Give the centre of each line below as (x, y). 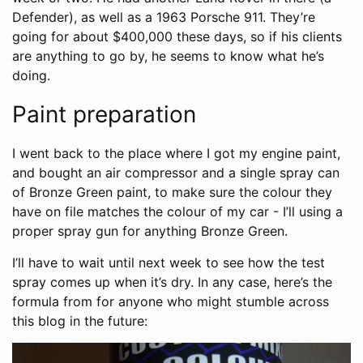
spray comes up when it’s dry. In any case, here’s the (172, 282)
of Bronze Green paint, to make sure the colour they (172, 192)
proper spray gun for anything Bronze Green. (150, 231)
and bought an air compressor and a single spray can (176, 173)
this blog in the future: (80, 321)
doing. (31, 76)
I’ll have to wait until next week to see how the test (169, 263)
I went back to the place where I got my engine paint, (176, 154)
